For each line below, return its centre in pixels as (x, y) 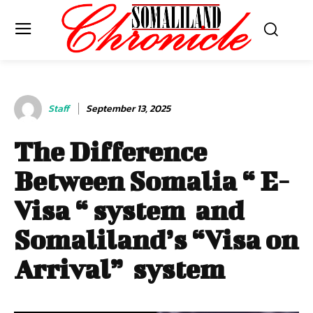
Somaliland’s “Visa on (156, 239)
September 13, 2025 (128, 108)
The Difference (110, 151)
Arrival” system (119, 269)
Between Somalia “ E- (152, 181)
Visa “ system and (129, 210)
